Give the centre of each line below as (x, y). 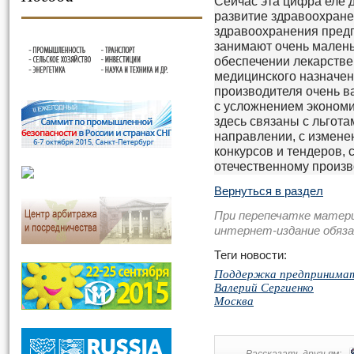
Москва (234, 300)
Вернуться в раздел (269, 191)
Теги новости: (250, 255)
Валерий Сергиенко (264, 287)
